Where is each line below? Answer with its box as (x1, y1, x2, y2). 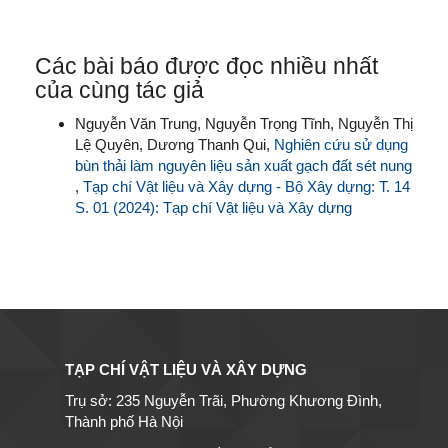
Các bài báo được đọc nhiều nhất (35, 53, 378, 79)
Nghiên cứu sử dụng (274, 136, 408, 154)
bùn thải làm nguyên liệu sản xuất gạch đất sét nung (75, 157, 412, 175)
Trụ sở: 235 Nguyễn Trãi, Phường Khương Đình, (65, 392, 382, 410)
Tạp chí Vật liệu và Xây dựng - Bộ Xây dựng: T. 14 (83, 178, 410, 196)
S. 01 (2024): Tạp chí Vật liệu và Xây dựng (75, 199, 352, 217)
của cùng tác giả (35, 77, 204, 103)
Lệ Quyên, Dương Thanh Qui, (75, 136, 274, 154)
